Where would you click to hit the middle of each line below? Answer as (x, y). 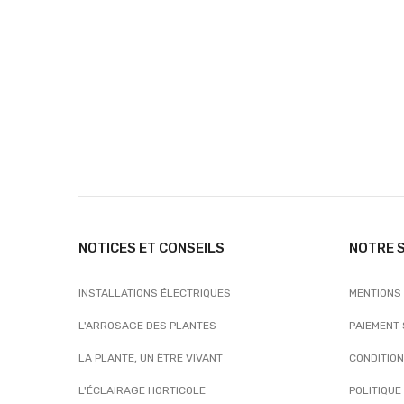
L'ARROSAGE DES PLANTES (147, 326)
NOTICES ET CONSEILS (151, 248)
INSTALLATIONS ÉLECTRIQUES (155, 293)
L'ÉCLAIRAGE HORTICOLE (142, 390)
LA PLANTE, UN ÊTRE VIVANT (151, 358)
